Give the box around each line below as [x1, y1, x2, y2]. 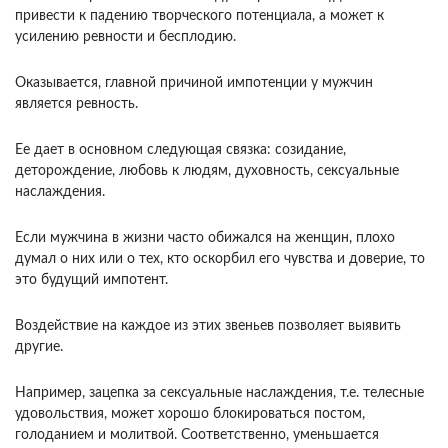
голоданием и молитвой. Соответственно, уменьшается [15, 427, 379, 442]
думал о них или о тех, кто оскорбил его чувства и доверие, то [15, 251, 425, 266]
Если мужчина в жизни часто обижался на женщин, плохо [15, 230, 395, 245]
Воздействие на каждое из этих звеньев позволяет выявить [15, 318, 401, 333]
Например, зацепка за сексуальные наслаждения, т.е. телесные [15, 385, 424, 400]
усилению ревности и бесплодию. [15, 29, 236, 44]
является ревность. [15, 96, 138, 111]
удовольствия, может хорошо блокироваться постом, [15, 406, 365, 421]
